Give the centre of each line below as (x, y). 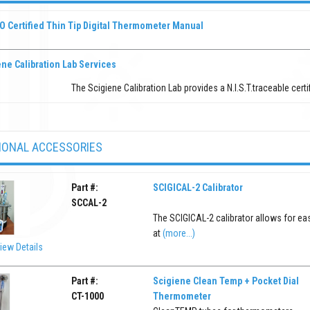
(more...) (179, 233)
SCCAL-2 (89, 202)
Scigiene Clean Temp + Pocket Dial (226, 281)
